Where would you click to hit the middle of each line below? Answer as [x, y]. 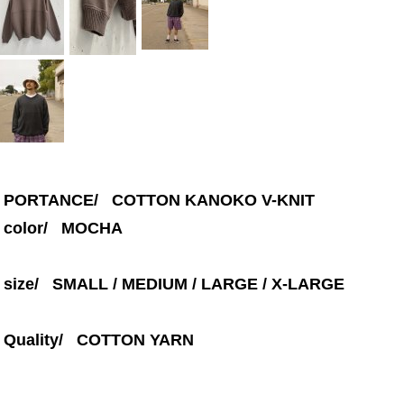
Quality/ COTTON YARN [99, 340]
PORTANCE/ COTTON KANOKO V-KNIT [159, 200]
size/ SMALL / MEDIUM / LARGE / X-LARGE [174, 284]
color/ [32, 228]
